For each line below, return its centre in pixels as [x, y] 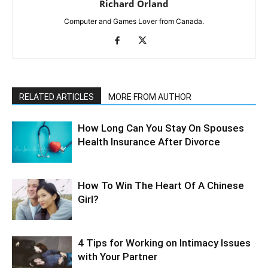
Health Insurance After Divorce [149, 141]
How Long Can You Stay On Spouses [161, 128]
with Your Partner [118, 256]
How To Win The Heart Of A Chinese [161, 185]
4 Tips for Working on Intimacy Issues [164, 243]
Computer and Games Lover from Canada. [134, 21]
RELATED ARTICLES [57, 97]
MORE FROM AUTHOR [150, 97]
